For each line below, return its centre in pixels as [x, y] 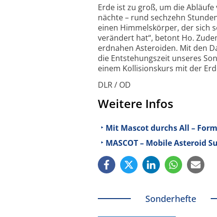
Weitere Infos [136, 103]
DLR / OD [114, 85]
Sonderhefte [170, 199]
